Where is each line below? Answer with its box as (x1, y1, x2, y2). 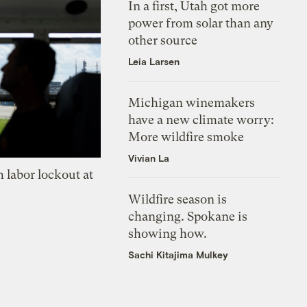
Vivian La (128, 151, 170, 164)
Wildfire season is (128, 191, 228, 206)
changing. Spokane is (128, 208, 248, 223)
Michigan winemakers (128, 95, 256, 110)
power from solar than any (128, 15, 274, 30)
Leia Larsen (128, 55, 180, 67)
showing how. (128, 225, 208, 241)
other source (128, 32, 198, 47)
